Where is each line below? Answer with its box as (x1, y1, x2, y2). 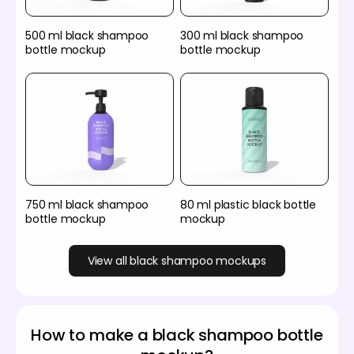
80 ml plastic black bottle (180, 197, 317, 213)
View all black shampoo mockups (87, 252, 267, 269)
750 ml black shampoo (25, 197, 149, 213)
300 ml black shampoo (180, 27, 304, 43)
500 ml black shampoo (25, 27, 149, 43)
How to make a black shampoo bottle (31, 324, 323, 347)
